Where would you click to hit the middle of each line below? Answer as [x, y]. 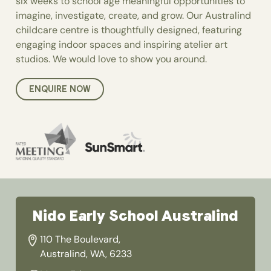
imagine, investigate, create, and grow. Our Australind [134, 16]
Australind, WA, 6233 [86, 254]
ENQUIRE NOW [60, 89]
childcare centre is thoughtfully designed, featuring [129, 30]
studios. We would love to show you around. [112, 59]
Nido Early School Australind [135, 216]
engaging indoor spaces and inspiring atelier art [122, 45]
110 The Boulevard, [80, 240]
